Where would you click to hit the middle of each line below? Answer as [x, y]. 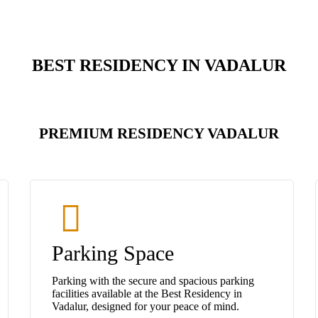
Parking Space [113, 253]
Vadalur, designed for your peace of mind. [146, 306]
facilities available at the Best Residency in [147, 293]
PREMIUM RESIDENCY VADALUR [159, 133]
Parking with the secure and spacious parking [153, 280]
